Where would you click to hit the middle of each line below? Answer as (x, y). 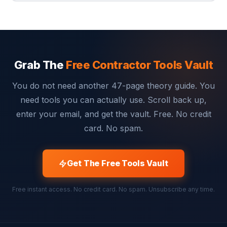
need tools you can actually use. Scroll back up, (113, 100)
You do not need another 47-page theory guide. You (113, 86)
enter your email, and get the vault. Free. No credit (113, 114)
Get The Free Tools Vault (118, 163)
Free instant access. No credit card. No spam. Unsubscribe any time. (113, 189)
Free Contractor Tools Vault (139, 65)
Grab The (40, 65)
